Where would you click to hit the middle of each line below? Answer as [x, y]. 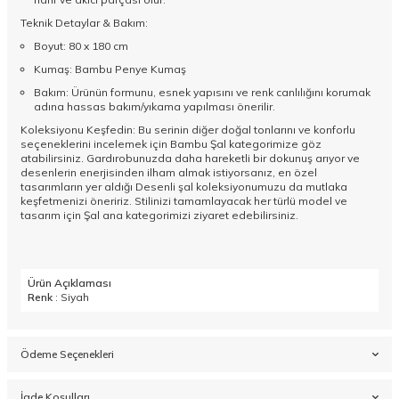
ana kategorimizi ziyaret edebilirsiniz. [199, 216]
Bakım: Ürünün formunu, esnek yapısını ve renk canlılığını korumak [202, 93]
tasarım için [51, 216]
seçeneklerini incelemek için [94, 144]
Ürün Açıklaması [69, 283]
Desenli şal [163, 187]
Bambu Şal [197, 144]
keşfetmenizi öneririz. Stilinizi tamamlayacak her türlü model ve [184, 201]
